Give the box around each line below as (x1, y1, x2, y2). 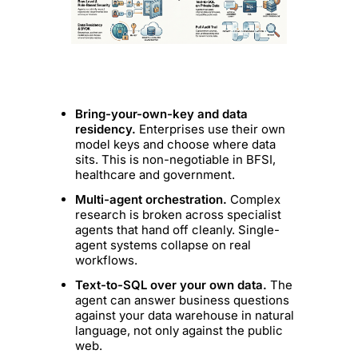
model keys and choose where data (75, 137, 276, 153)
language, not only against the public (75, 323, 284, 339)
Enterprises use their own (136, 121, 286, 137)
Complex (227, 192, 281, 208)
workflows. (75, 253, 138, 268)
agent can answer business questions (75, 292, 290, 308)
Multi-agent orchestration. (75, 192, 228, 208)
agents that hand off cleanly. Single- (75, 222, 280, 238)
